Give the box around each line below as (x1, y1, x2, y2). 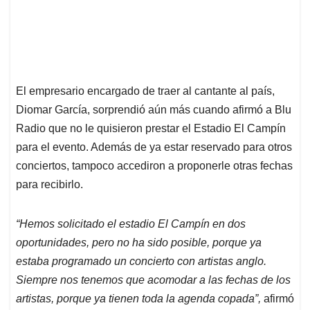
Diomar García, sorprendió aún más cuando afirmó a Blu (16, 104, 291, 116)
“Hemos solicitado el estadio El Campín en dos (16, 218, 246, 230)
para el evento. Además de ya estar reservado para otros (16, 141, 292, 154)
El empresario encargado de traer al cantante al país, (16, 85, 275, 98)
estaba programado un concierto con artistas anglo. (16, 255, 266, 268)
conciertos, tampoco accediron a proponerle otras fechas (16, 160, 293, 172)
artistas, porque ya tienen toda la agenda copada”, (16, 293, 264, 305)
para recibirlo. (16, 179, 83, 191)
